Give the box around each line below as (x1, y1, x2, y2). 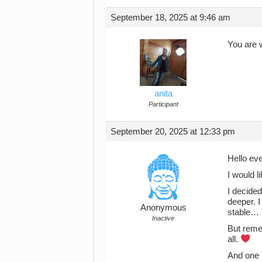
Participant (148, 100, 178, 108)
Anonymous (140, 202, 187, 212)
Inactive (152, 214, 174, 222)
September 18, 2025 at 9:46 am (111, 12, 230, 22)
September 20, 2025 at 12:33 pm (111, 126, 235, 136)
